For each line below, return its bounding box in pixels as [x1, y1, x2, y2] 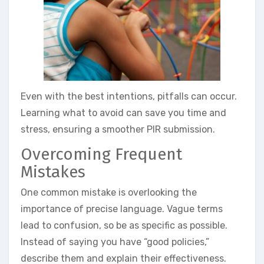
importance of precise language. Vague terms [21, 203, 223, 215]
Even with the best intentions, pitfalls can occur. [21, 90, 237, 102]
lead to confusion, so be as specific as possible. [21, 220, 227, 232]
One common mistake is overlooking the [21, 187, 197, 199]
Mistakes [21, 161, 85, 181]
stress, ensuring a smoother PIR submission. [21, 123, 215, 135]
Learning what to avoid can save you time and [21, 107, 226, 118]
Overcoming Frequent [21, 144, 182, 164]
